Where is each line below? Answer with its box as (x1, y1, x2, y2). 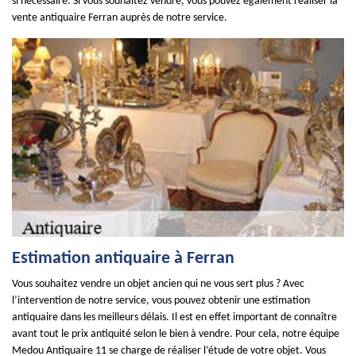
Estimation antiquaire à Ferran (12, 250, 234, 268)
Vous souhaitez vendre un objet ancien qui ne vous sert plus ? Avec (12, 278, 304, 290)
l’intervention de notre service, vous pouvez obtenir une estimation (12, 295, 310, 307)
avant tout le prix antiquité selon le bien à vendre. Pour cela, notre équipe (12, 328, 339, 340)
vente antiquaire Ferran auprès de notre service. (12, 12, 227, 24)
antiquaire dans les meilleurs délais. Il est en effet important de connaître (12, 311, 337, 323)
